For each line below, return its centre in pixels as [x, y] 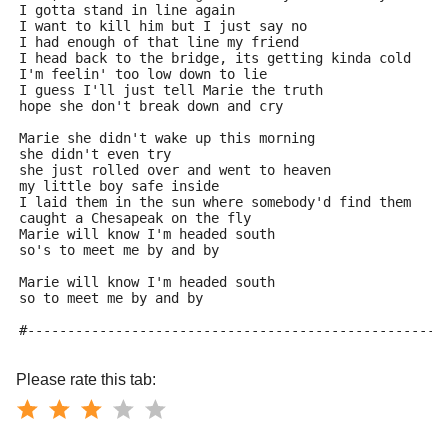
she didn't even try [95, 154]
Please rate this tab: [86, 379]
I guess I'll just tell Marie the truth [171, 90]
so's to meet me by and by [119, 250]
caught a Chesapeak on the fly [135, 218]
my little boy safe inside [119, 186]
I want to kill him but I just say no [163, 26]
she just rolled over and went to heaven [175, 170]
